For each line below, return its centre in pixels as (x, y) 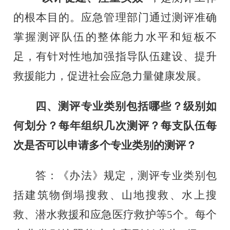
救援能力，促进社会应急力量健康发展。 (111, 76)
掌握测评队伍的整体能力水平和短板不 (115, 37)
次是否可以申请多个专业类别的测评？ (105, 145)
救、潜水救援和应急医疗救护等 (90, 214)
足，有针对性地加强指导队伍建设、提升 (115, 56)
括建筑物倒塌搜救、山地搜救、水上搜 (115, 195)
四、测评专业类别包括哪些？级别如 (126, 106)
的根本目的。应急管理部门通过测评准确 (115, 17)
